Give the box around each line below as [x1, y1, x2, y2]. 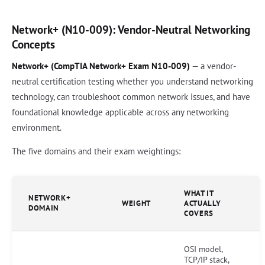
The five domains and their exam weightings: [12, 145, 180, 157]
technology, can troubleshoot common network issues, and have [12, 91, 250, 102]
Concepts [12, 36, 55, 51]
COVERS [184, 208, 214, 218]
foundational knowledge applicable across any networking [12, 106, 229, 118]
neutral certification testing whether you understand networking [12, 75, 253, 87]
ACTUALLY [184, 198, 221, 208]
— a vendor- [190, 60, 236, 72]
